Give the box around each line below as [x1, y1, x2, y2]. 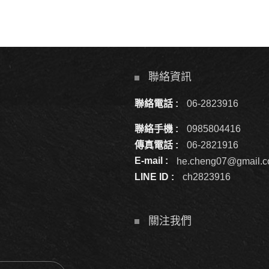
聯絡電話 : [134, 98, 181, 109]
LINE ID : [134, 172, 177, 183]
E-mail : [134, 156, 171, 166]
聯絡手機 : [134, 123, 181, 134]
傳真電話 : [134, 139, 181, 150]
